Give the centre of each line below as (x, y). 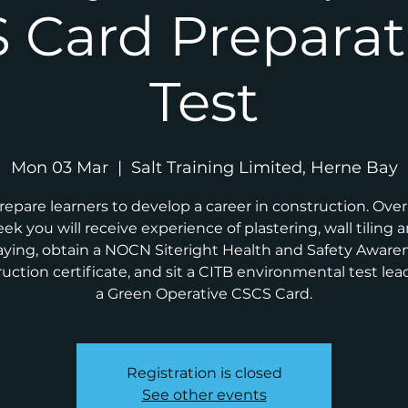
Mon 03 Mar (59, 167)
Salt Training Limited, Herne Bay (264, 167)
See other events (204, 394)
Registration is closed (204, 372)
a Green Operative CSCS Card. (204, 293)
